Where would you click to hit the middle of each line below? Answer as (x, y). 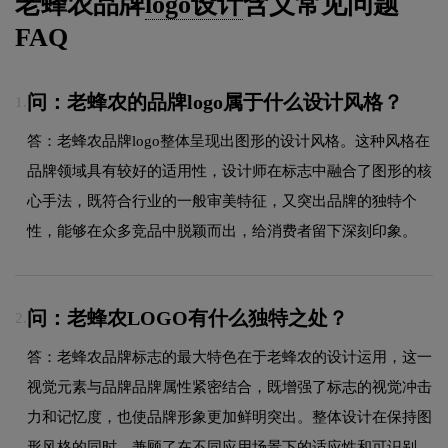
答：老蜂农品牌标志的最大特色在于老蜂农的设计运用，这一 (229, 356)
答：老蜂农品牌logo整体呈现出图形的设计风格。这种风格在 (228, 140)
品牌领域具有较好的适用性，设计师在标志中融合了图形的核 (229, 170)
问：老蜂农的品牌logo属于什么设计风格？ (215, 102)
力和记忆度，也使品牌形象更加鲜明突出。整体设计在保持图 (229, 416)
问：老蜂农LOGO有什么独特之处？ (187, 318)
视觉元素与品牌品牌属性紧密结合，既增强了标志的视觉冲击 (229, 386)
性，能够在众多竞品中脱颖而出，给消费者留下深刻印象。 (222, 230)
